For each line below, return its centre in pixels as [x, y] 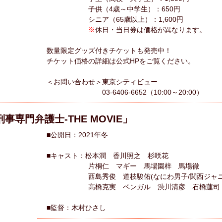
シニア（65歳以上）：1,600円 [115, 19]
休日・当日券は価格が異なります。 [151, 29]
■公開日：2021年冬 [77, 135]
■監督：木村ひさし [76, 207]
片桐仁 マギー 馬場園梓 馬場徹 [126, 166]
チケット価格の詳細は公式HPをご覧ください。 [121, 61]
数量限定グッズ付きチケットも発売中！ [109, 50]
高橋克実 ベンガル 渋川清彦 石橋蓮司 [133, 187]
